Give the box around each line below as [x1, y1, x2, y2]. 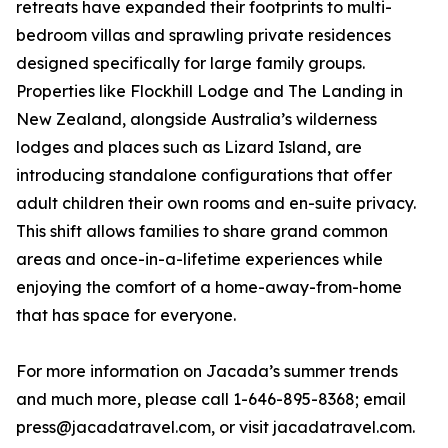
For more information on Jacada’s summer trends [16, 361, 398, 382]
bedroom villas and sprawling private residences [16, 25, 391, 46]
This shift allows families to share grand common [16, 221, 388, 242]
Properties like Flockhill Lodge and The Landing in [16, 81, 403, 102]
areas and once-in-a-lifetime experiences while [16, 249, 383, 270]
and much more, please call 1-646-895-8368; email [16, 389, 406, 410]
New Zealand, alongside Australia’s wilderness [16, 109, 377, 130]
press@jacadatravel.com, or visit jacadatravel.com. [16, 417, 415, 438]
